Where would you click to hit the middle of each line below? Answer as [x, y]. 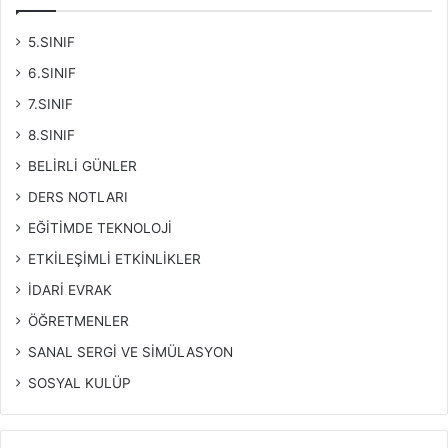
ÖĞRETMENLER [78, 321]
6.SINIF [52, 73]
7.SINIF [50, 104]
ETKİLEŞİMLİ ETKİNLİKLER [114, 259]
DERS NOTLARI [78, 197]
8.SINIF [51, 135]
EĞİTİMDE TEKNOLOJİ [100, 228]
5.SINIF [51, 42]
